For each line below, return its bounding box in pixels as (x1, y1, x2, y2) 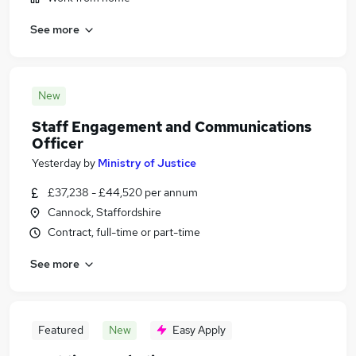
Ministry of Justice (98, 156, 196, 170)
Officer (32, 134, 83, 153)
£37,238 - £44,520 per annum (48, 185, 198, 199)
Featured (37, 323, 83, 337)
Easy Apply (172, 323, 226, 337)
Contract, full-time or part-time (48, 225, 200, 239)
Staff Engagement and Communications (32, 118, 311, 136)
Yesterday (32, 156, 81, 170)
